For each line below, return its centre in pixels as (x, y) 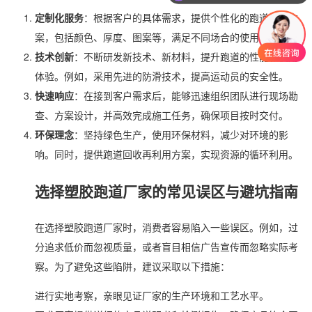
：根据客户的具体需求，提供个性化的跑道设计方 (191, 18)
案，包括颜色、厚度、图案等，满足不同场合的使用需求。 (162, 37)
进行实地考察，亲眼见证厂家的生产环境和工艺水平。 (152, 295)
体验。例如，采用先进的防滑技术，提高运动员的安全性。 (162, 76)
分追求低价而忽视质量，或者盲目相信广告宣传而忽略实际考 (166, 246)
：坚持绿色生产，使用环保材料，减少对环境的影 (181, 135)
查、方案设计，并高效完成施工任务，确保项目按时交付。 (162, 115)
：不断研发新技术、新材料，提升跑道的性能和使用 (186, 57)
